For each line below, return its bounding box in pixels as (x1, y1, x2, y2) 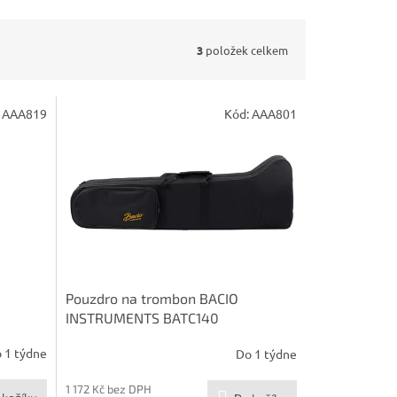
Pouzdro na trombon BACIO (65, 289, 238, 307)
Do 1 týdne (235, 346, 297, 362)
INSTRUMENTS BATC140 (65, 308, 219, 326)
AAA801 (251, 105, 297, 122)
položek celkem (203, 42, 288, 58)
